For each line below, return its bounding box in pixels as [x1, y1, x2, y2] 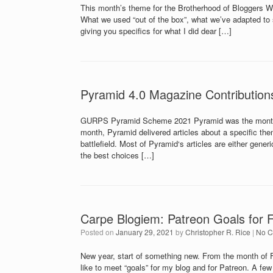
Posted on [85, 227, 116, 238]
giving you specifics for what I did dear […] [80, 25, 232, 37]
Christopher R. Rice [185, 227, 250, 238]
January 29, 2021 [116, 227, 174, 238]
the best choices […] [80, 149, 154, 161]
